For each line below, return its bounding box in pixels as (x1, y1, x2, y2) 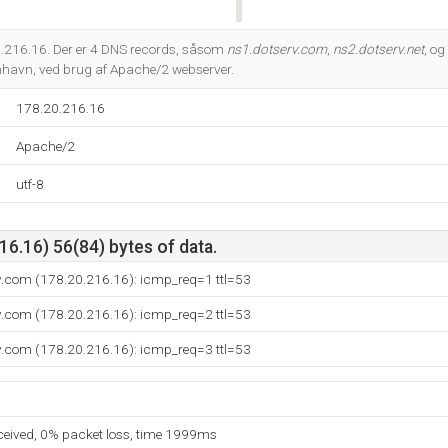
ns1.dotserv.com (227, 41, 327, 57)
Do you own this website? (281, 33, 422, 47)
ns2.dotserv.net (333, 41, 424, 57)
